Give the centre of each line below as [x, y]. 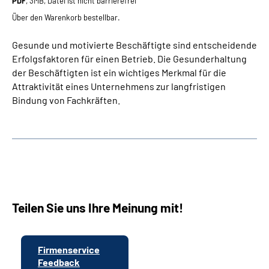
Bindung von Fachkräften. [66, 100]
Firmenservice [69, 249]
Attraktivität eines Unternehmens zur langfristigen [119, 86]
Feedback [59, 262]
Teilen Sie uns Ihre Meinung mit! [98, 207]
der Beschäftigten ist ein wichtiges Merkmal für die [119, 72]
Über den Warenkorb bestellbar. [66, 17]
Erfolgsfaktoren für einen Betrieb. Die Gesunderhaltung [129, 58]
